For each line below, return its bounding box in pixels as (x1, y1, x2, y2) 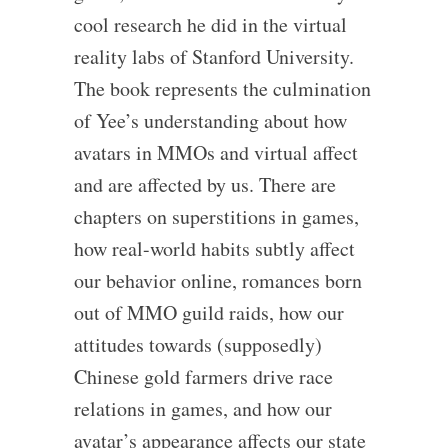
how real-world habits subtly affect (73, 235, 355, 262)
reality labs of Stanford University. (73, 43, 354, 70)
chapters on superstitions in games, (73, 203, 359, 230)
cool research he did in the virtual (73, 11, 347, 38)
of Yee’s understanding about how (73, 107, 347, 134)
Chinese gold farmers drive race (73, 363, 333, 390)
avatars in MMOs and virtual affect (73, 139, 358, 166)
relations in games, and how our (73, 395, 332, 422)
